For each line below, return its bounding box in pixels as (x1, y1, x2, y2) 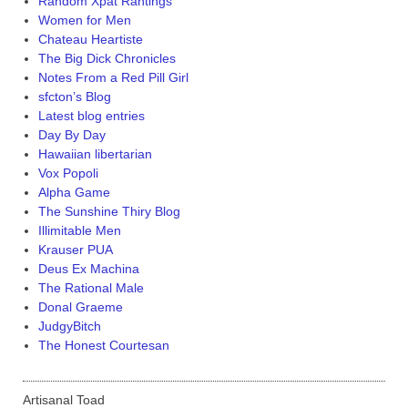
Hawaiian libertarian (37, 146, 152, 161)
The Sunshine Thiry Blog (37, 203, 180, 219)
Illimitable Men (37, 222, 121, 238)
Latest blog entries (37, 107, 145, 123)
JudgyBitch (37, 318, 101, 333)
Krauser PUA (37, 241, 113, 257)
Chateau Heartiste (37, 31, 143, 46)
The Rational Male (37, 280, 144, 295)
